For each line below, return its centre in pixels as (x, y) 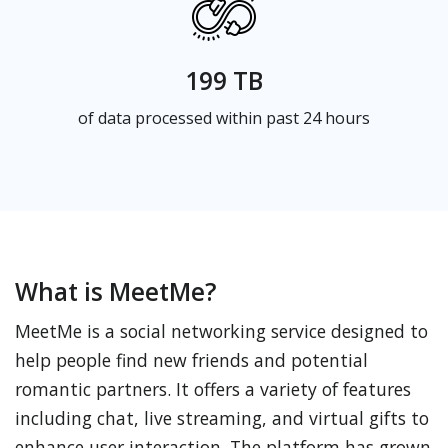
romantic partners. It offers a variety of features (213, 389)
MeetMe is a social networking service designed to (221, 331)
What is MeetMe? (116, 291)
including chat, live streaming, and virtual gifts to (222, 418)
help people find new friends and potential (191, 360)
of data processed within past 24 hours (224, 118)
